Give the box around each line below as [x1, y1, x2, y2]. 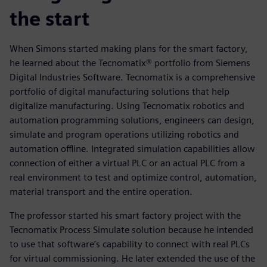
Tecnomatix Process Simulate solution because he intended [10, 224, 253, 236]
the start [10, 7, 89, 31]
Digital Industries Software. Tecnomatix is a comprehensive [10, 72, 255, 83]
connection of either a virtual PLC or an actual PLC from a [10, 157, 245, 169]
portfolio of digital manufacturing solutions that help [10, 86, 229, 98]
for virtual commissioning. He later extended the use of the [10, 253, 255, 265]
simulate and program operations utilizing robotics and [10, 129, 239, 141]
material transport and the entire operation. [10, 186, 193, 198]
